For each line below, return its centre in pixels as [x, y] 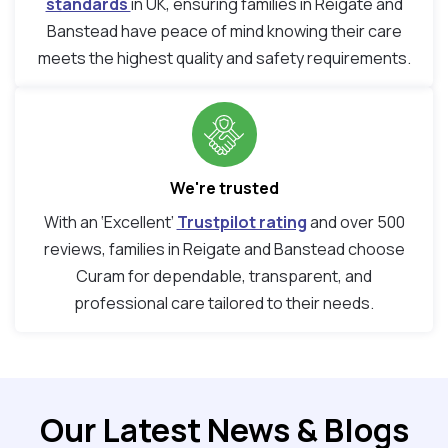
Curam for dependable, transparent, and [224, 276]
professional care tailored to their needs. [224, 303]
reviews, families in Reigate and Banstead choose [224, 249]
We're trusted [224, 188]
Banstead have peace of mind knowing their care [224, 31]
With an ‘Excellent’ [110, 222]
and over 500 [355, 222]
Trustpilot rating [241, 222]
